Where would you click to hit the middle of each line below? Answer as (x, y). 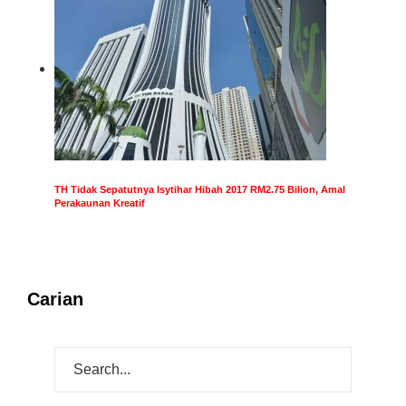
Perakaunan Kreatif (100, 203)
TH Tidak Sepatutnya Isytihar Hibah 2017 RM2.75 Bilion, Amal (200, 189)
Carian (55, 299)
